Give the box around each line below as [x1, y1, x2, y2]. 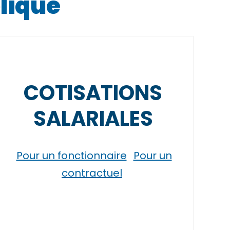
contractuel [62, 166, 122, 180]
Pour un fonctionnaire [16, 148, 127, 163]
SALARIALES [33, 104, 153, 133]
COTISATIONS [24, 79, 162, 107]
